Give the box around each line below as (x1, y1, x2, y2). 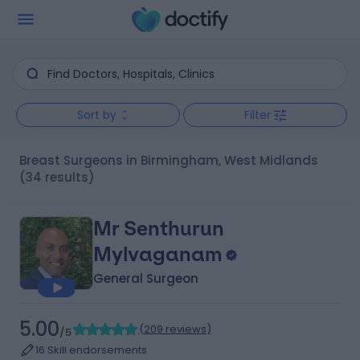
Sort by (76, 107, 117, 123)
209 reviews (143, 321, 207, 337)
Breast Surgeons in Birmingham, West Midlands (26, 152, 318, 169)
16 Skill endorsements (35, 342, 147, 358)
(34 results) (18, 169, 95, 186)
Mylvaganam (92, 243, 222, 266)
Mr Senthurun (92, 217, 224, 240)
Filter (244, 107, 271, 123)
